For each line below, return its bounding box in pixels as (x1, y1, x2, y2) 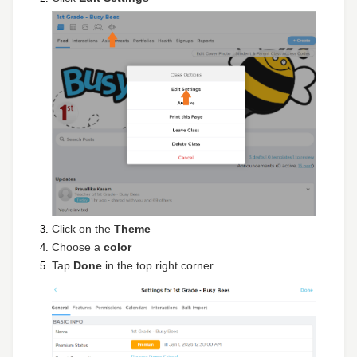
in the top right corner (105, 259, 214, 273)
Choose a (52, 241, 104, 254)
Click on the (52, 222, 114, 236)
